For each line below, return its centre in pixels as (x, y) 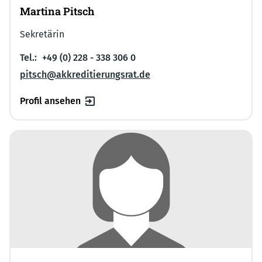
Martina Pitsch (57, 11)
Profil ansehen (50, 101)
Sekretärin (42, 34)
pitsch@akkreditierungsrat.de (85, 74)
